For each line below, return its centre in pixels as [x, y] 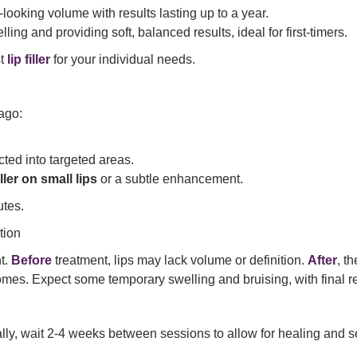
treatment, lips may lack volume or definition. [180, 261]
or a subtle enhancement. [170, 179]
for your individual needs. [123, 60]
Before [31, 261]
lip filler [29, 60]
